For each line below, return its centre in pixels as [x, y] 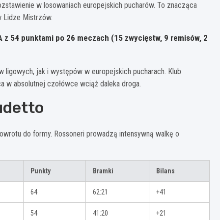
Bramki [103, 171]
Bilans [165, 171]
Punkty [41, 171]
